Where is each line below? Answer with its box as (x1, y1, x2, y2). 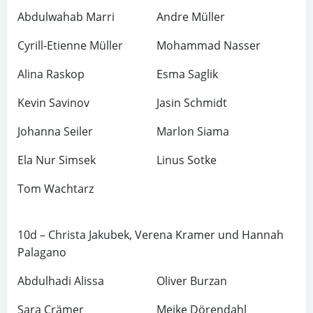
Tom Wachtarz (17, 181, 94, 196)
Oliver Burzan (156, 273, 227, 289)
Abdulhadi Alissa (17, 273, 104, 289)
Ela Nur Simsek (17, 152, 96, 168)
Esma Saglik (156, 66, 218, 82)
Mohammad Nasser (156, 38, 261, 53)
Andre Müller (156, 9, 225, 24)
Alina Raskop (17, 66, 85, 82)
